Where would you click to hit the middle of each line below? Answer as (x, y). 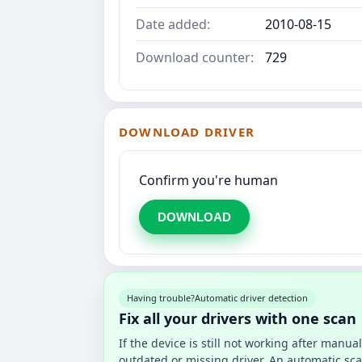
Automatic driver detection (251, 297)
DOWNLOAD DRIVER (187, 131)
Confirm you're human (208, 180)
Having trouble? (161, 297)
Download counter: (195, 57)
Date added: (173, 24)
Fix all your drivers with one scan (238, 318)
